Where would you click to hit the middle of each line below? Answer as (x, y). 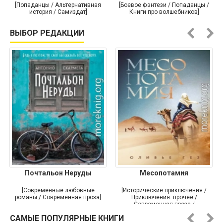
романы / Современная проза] (58, 197)
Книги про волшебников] (164, 12)
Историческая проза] (164, 211)
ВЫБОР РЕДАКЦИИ (47, 33)
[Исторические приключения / (164, 190)
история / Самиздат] (58, 12)
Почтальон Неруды (58, 173)
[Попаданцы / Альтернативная (58, 5)
